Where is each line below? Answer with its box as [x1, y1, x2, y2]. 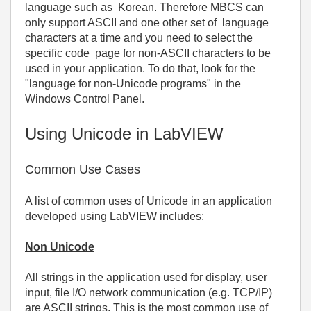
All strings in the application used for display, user [25, 271, 267, 283]
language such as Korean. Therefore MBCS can [25, 1, 264, 13]
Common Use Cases [25, 162, 140, 176]
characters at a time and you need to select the [25, 32, 253, 44]
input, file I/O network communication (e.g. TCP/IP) [25, 287, 272, 299]
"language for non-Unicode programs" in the [25, 78, 241, 90]
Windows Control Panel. [25, 93, 144, 105]
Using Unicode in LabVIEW [25, 124, 224, 143]
